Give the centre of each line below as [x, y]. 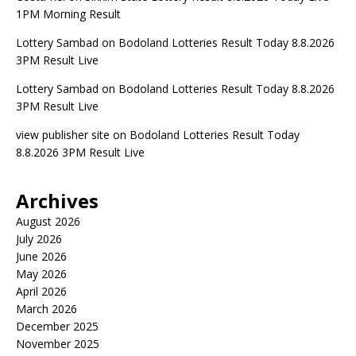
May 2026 [41, 274]
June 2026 [41, 256]
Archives [57, 201]
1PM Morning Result [68, 14]
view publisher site [63, 135]
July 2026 [39, 239]
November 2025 [58, 344]
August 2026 [48, 221]
